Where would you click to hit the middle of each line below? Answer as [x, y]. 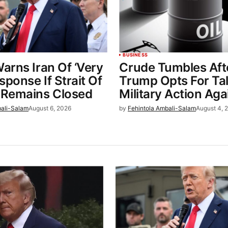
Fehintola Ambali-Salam [162, 108]
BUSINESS [135, 55]
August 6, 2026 [50, 108]
